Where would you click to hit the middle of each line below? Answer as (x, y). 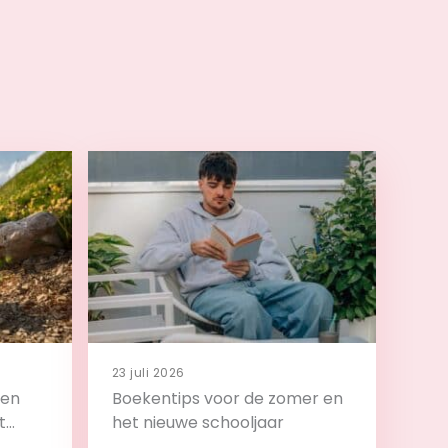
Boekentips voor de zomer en (227, 398)
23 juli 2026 (148, 372)
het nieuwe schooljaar (198, 422)
